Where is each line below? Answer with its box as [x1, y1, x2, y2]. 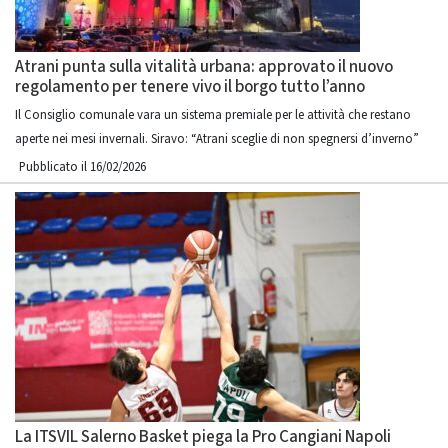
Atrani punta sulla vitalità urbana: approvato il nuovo [15, 55, 393, 79]
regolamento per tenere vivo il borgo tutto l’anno [15, 75, 365, 99]
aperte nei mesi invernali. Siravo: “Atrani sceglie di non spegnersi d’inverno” [15, 130, 419, 148]
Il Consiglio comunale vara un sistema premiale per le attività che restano [15, 106, 411, 124]
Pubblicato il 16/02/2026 [19, 158, 146, 176]
